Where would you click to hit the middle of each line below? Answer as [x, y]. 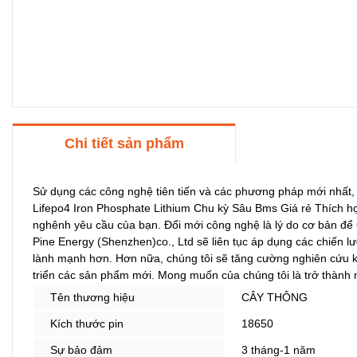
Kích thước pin [87, 323]
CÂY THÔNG [275, 297]
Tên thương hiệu [92, 297]
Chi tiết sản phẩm [124, 143]
